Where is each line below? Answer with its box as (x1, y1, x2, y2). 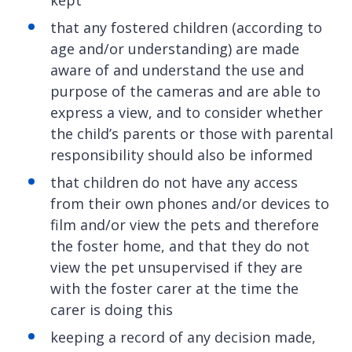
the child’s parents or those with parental (50, 124, 333, 144)
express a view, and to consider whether (50, 103, 323, 123)
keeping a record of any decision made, (50, 328, 316, 347)
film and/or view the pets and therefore (50, 215, 319, 235)
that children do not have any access (50, 173, 298, 192)
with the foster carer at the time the (50, 279, 299, 299)
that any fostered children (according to (50, 18, 322, 38)
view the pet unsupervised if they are (50, 258, 302, 277)
